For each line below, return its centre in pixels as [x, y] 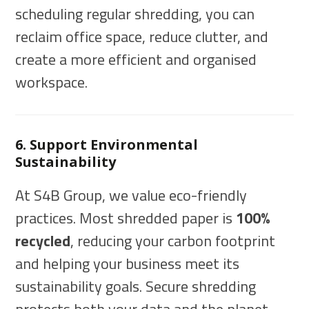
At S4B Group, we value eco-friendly [131, 196]
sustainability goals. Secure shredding [136, 287]
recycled [43, 241]
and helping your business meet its [128, 264]
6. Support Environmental [107, 145]
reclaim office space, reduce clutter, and [142, 37]
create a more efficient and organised [136, 60]
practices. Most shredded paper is [126, 218]
